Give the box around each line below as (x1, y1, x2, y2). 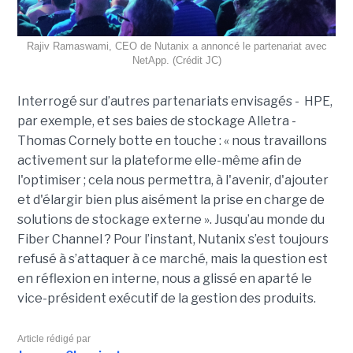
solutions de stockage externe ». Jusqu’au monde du (17, 211, 325, 227)
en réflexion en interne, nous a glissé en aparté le (17, 270, 312, 286)
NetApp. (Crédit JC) (132, 54, 221, 66)
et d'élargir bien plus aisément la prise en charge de (17, 191, 325, 207)
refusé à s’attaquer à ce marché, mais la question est (17, 251, 328, 266)
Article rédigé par (17, 333, 91, 344)
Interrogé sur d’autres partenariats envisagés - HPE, (17, 93, 333, 109)
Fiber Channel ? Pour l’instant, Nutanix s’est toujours (17, 231, 329, 247)
